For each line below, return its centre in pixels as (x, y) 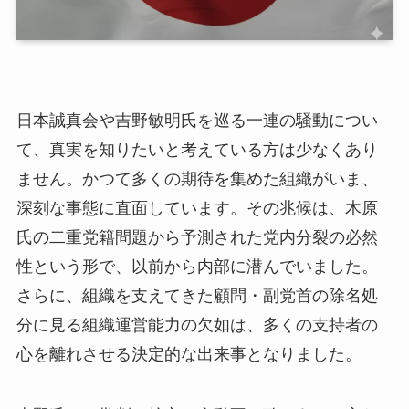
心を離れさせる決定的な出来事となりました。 (189, 354)
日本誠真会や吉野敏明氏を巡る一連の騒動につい (197, 120)
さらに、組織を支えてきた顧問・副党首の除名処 (197, 295)
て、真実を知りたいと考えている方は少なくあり (197, 149)
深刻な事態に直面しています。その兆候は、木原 (197, 208)
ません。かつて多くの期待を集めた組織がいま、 (197, 178)
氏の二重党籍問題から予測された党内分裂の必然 (197, 237)
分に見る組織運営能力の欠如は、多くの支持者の (197, 325)
